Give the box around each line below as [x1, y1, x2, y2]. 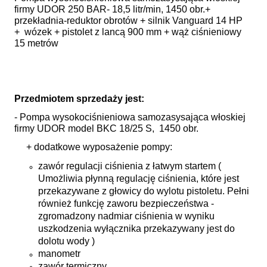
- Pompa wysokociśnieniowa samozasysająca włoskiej [14, 111, 246, 122]
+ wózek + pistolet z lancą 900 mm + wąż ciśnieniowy [14, 26, 241, 37]
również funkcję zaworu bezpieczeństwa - [38, 198, 214, 209]
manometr [38, 248, 80, 259]
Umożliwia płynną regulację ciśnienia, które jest [38, 173, 239, 184]
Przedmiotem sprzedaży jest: [14, 93, 144, 104]
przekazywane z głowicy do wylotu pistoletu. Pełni [38, 185, 249, 196]
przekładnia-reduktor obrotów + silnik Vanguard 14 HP [14, 15, 245, 26]
